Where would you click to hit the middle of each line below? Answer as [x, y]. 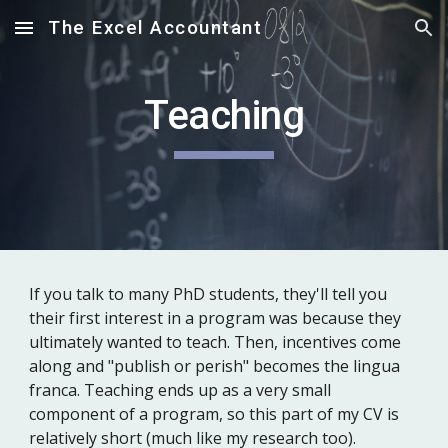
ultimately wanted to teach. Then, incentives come [215, 342]
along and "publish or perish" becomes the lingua [215, 366]
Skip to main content [87, 37]
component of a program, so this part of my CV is [214, 414]
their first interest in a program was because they [215, 318]
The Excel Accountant [155, 28]
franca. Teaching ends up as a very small [180, 390]
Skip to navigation [369, 37]
